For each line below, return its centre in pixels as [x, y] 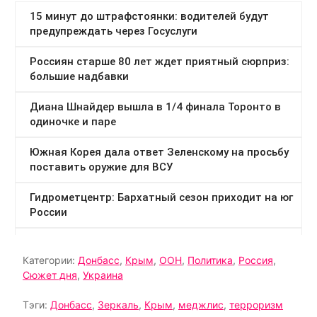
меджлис [201, 305]
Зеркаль [118, 305]
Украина [103, 275]
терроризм [256, 305]
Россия [256, 260]
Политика [210, 260]
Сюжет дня [50, 275]
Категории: [50, 260]
